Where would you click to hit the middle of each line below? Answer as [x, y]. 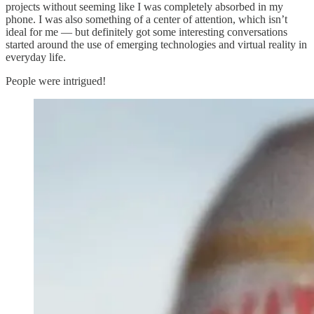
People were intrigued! [56, 81]
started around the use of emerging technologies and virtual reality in [156, 45]
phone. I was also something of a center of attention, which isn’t [146, 20]
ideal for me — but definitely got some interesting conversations [146, 32]
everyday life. [36, 57]
